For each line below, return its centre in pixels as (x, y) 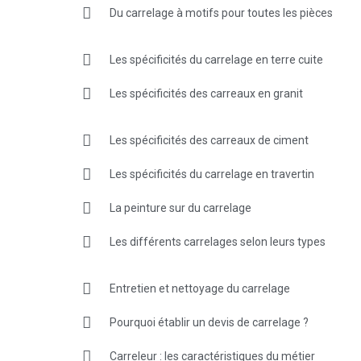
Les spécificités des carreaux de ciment (209, 140)
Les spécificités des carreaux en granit (206, 93)
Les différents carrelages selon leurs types (218, 241)
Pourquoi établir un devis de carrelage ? (209, 322)
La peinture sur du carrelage (180, 207)
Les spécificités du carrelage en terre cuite (216, 59)
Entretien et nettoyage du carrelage (200, 288)
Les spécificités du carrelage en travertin (212, 174)
